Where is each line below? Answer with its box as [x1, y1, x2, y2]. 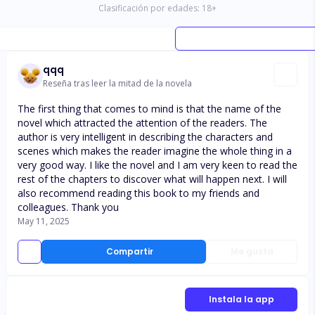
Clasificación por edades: [98, 2, 200, 14]
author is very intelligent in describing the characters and [18, 130, 273, 143]
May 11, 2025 [18, 215, 70, 227]
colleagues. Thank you [18, 200, 119, 214]
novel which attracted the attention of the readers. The [18, 116, 267, 129]
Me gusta [230, 245, 274, 257]
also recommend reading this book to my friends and [18, 186, 259, 200]
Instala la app [208, 293, 274, 305]
